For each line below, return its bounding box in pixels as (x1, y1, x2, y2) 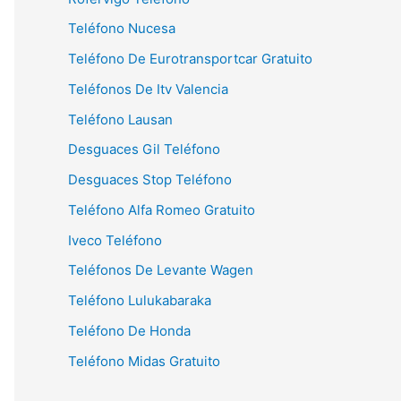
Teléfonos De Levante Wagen (68, 261, 253, 279)
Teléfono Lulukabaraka (68, 292, 211, 309)
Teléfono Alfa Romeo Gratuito (68, 200, 255, 218)
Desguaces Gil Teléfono (68, 141, 220, 158)
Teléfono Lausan (68, 110, 173, 128)
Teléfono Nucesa (68, 20, 175, 38)
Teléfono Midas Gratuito (68, 352, 220, 370)
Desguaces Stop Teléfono (68, 171, 232, 188)
